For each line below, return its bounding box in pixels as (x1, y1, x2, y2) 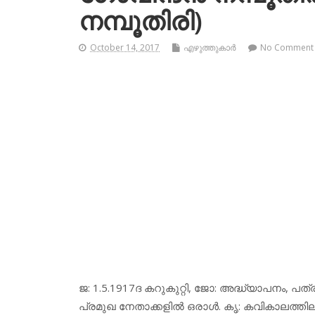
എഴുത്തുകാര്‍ (184, 41, 236, 54)
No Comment (260, 41, 314, 54)
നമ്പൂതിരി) (79, 4, 202, 39)
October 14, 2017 (90, 41, 160, 54)
